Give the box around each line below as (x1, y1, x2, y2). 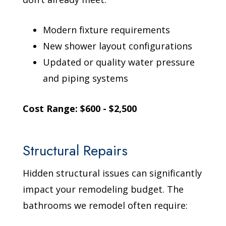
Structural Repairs (23, 140, 128, 161)
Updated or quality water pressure (43, 55, 195, 68)
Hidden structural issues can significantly (23, 166, 202, 179)
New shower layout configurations (43, 39, 193, 52)
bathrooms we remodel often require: (23, 199, 188, 211)
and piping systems (43, 72, 129, 84)
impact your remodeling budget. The (23, 183, 184, 195)
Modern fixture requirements (43, 23, 171, 36)
